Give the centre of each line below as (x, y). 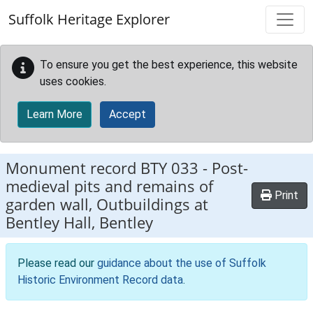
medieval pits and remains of (109, 186)
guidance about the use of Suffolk (182, 263)
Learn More (54, 114)
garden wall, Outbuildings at (107, 204)
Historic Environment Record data (100, 280)
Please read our (57, 263)
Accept (128, 114)
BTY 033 (169, 168)
